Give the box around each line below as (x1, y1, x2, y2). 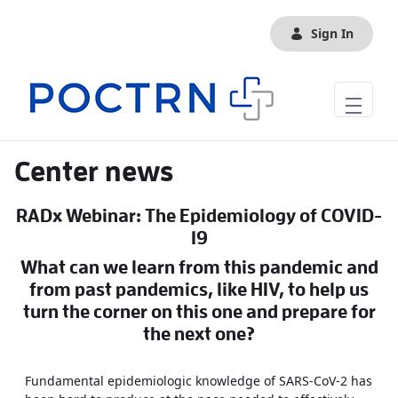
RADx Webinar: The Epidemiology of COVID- (16, 207, 382, 226)
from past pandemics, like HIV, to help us (29, 281, 369, 299)
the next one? (143, 325, 255, 344)
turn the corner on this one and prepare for (22, 303, 376, 322)
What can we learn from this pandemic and (20, 259, 378, 277)
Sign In (311, 25, 354, 42)
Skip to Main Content (7, 8, 131, 25)
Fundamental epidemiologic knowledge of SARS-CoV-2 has (25, 372, 372, 389)
